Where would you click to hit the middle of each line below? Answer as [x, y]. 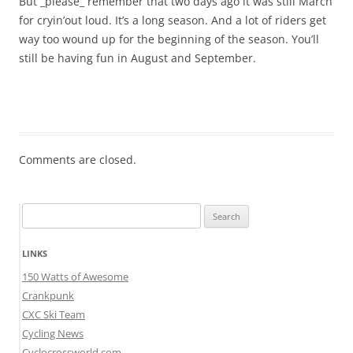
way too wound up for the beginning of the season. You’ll [169, 39]
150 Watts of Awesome [75, 277]
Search [37, 212]
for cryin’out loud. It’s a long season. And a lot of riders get [173, 20]
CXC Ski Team [54, 315]
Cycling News [53, 334]
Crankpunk [48, 296]
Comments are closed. [78, 160]
